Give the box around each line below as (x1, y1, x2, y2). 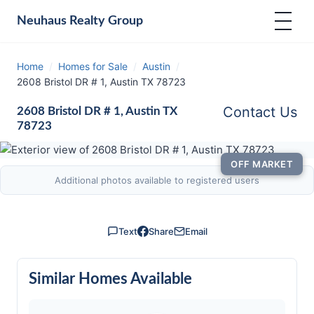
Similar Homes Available (29, 271, 192, 287)
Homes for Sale (58, 60, 128, 72)
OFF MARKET (231, 158, 293, 170)
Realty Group (67, 15, 143, 27)
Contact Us (223, 104, 297, 121)
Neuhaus (17, 15, 67, 27)
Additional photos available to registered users (55, 175, 259, 186)
